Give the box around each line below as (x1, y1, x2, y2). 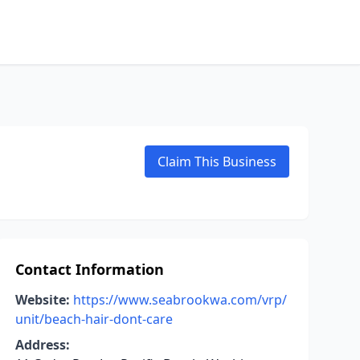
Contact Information (14, 260, 164, 279)
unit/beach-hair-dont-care (14, 310, 173, 328)
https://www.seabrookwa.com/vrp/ (72, 291, 287, 309)
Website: (14, 291, 70, 309)
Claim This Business (157, 153, 276, 170)
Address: (14, 336, 70, 354)
